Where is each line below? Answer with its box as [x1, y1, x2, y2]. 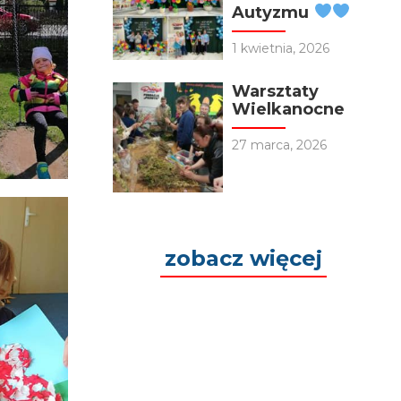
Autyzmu [232, 2, 314, 22]
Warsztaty [232, 81, 320, 101]
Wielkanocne [232, 98, 346, 119]
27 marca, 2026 [232, 136, 328, 153]
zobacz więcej [164, 245, 322, 272]
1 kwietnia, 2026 [232, 39, 330, 56]
